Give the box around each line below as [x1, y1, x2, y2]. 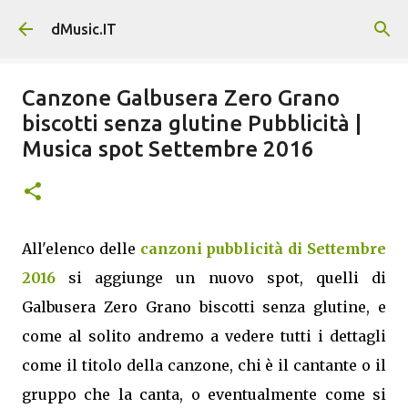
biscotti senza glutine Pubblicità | [22, 111, 362, 136]
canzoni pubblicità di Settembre [139, 240, 387, 258]
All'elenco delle [22, 240, 140, 258]
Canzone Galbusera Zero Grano [22, 86, 340, 110]
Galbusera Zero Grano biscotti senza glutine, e [22, 298, 386, 316]
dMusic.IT [51, 21, 117, 37]
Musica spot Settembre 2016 [22, 137, 314, 161]
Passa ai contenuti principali [111, 15, 297, 31]
